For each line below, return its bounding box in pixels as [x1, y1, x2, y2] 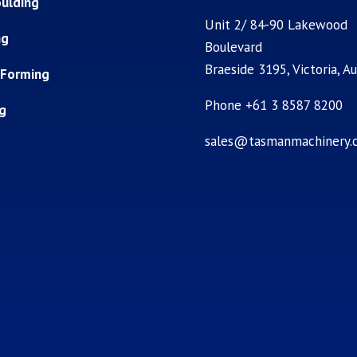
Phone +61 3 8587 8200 [205, 96, 343, 114]
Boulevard [205, 37, 263, 56]
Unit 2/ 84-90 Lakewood [205, 15, 348, 33]
